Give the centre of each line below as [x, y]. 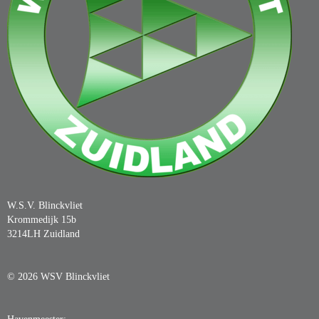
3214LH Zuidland [43, 234]
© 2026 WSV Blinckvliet [58, 277]
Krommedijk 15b [42, 220]
